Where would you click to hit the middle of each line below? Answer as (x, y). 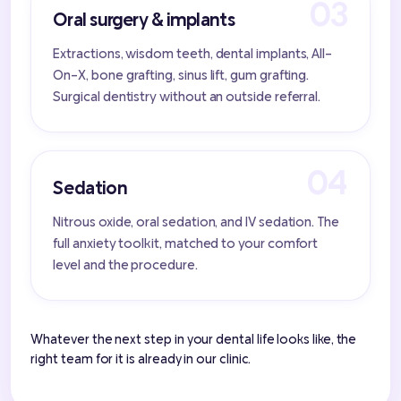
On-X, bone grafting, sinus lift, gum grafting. (181, 75)
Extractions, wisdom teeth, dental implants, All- (193, 53)
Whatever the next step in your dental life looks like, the (194, 339)
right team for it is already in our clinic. (141, 359)
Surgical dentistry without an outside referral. (187, 96)
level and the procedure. (125, 264)
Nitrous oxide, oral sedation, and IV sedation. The (196, 222)
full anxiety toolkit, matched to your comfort (186, 243)
